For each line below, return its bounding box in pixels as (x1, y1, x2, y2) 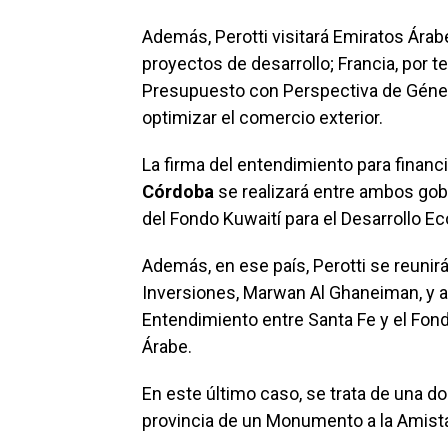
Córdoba (142, 181, 214, 202)
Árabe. (142, 336, 192, 357)
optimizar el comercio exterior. (142, 107, 383, 128)
